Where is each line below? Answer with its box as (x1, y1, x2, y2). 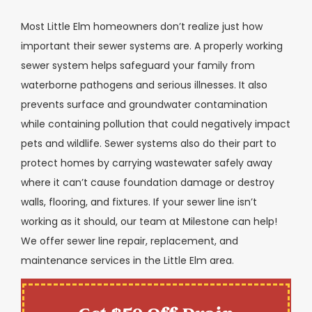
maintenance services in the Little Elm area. (21, 253, 234, 267)
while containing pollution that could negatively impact (21, 116, 290, 131)
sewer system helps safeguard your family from (21, 58, 255, 72)
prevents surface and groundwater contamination (21, 97, 267, 111)
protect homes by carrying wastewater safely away (21, 155, 272, 170)
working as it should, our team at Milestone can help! (21, 214, 277, 228)
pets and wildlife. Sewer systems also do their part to (21, 136, 276, 150)
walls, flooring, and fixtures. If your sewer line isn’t (21, 194, 257, 209)
